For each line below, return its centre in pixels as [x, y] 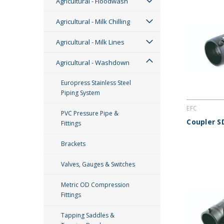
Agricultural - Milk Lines [90, 42]
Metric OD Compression [95, 185]
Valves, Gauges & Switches [98, 164]
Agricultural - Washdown [93, 62]
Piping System [80, 93]
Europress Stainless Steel [96, 83]
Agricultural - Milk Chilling [93, 21]
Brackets [73, 144]
